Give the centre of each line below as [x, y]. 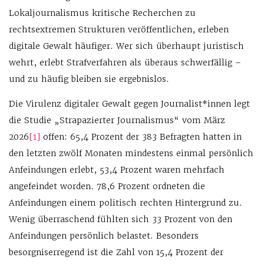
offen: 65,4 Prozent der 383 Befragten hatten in [141, 137]
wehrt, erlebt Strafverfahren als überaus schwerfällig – [125, 63]
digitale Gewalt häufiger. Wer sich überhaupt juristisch [126, 46]
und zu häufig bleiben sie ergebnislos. [89, 79]
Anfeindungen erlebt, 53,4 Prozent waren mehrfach [117, 170]
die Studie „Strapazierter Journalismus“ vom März [117, 121]
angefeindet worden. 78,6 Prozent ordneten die [107, 187]
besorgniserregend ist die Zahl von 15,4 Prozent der [116, 253]
